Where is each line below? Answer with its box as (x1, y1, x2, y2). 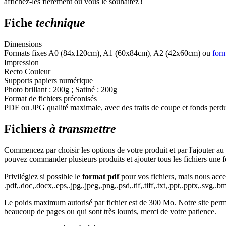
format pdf (82, 172, 119, 181)
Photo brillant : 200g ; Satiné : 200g (4, 85, 117, 94)
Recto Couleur (4, 67, 50, 76)
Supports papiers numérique (4, 76, 93, 85)
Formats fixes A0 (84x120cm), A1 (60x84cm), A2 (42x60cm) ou (4, 48, 212, 58)
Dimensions (4, 39, 42, 48)
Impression (4, 58, 39, 67)
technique (36, 16, 85, 29)
